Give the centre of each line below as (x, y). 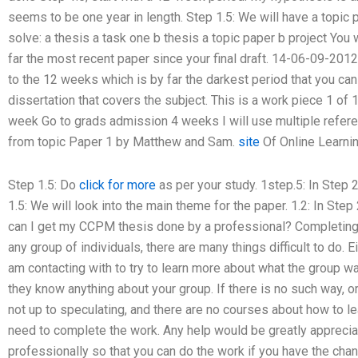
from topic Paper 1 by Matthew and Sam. (123, 141)
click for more (117, 185)
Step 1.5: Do (44, 185)
